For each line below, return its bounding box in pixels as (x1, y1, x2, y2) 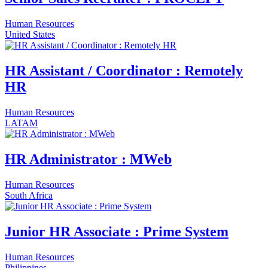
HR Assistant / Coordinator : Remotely (5, 63, 243, 79)
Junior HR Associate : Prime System (5, 223, 229, 239)
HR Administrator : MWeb (5, 151, 172, 167)
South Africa (5, 190, 53, 200)
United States (5, 29, 55, 40)
